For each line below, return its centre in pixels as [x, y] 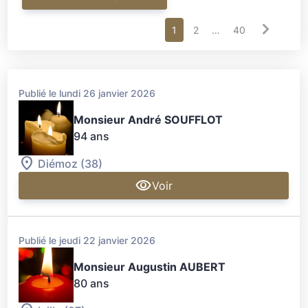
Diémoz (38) [70, 163]
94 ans [92, 136]
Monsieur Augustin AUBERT [150, 266]
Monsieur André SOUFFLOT [148, 119]
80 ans [92, 283]
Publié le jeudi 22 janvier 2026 [87, 240]
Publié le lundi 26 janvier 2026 [87, 93]
